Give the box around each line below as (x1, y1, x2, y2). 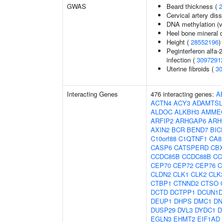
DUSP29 (151, 205, 175, 215)
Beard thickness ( (166, 1, 219, 11)
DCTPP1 (170, 187, 195, 197)
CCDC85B (151, 152, 180, 161)
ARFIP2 (151, 116, 173, 125)
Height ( (166, 37, 191, 47)
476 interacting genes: (151, 89, 216, 99)
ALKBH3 (174, 107, 199, 116)
